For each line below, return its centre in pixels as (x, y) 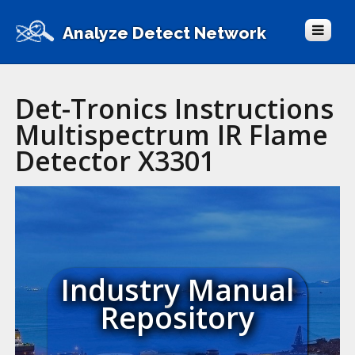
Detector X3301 (115, 161)
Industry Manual (177, 290)
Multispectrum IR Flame (172, 135)
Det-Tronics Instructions (175, 109)
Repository (177, 317)
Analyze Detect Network (164, 32)
